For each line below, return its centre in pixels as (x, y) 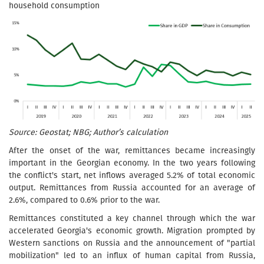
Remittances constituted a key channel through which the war (132, 218)
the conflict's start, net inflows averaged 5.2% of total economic (132, 175)
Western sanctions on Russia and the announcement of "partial (132, 243)
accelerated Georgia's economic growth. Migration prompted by (132, 230)
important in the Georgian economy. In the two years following (132, 163)
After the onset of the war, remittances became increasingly (132, 150)
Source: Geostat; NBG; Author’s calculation (88, 132)
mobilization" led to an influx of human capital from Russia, (132, 255)
